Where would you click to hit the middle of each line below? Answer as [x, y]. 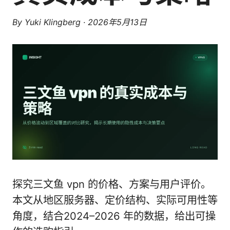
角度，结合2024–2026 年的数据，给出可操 [114, 216]
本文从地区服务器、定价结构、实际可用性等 [115, 200]
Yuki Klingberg [53, 22]
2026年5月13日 [117, 22]
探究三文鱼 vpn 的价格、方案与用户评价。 [112, 184]
